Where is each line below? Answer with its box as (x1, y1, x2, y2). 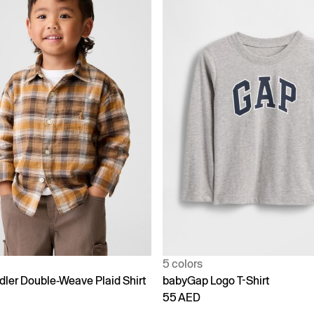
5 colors (163, 257, 203, 271)
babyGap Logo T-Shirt (163, 273, 270, 287)
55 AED (163, 290, 200, 304)
